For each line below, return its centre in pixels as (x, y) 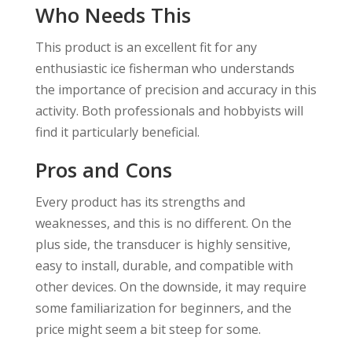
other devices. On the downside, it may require (170, 286)
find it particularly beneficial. (117, 132)
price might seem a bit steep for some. (148, 329)
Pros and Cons (103, 169)
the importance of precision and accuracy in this (176, 89)
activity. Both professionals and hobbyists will (169, 110)
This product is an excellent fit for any (146, 47)
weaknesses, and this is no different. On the (163, 223)
